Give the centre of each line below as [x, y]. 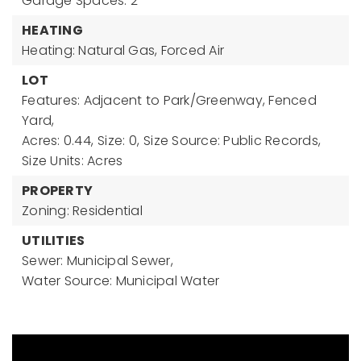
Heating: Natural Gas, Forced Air [123, 50]
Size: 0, [118, 141]
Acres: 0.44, [58, 141]
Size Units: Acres [73, 161]
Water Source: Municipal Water [121, 281]
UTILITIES [54, 241]
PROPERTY [57, 191]
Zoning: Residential [82, 211]
